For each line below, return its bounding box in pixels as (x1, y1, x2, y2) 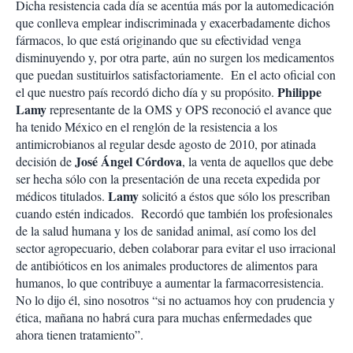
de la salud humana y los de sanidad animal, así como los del (16, 222, 316, 239)
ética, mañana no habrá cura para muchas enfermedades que (16, 309, 312, 325)
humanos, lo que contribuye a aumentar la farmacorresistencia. (16, 274, 324, 291)
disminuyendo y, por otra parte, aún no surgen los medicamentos (16, 49, 334, 65)
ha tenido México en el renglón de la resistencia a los (16, 118, 277, 135)
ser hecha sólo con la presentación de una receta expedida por (16, 170, 320, 187)
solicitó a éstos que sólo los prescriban (139, 188, 330, 204)
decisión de (16, 153, 75, 169)
